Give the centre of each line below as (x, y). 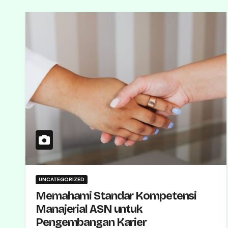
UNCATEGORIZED (62, 179)
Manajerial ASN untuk (89, 209)
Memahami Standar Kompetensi (116, 196)
